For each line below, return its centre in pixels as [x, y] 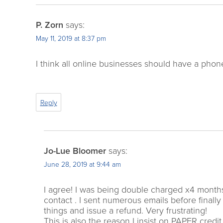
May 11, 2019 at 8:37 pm [71, 38]
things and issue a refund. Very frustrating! [125, 211]
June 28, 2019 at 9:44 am [82, 165]
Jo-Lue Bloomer [75, 151]
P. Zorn [50, 25]
